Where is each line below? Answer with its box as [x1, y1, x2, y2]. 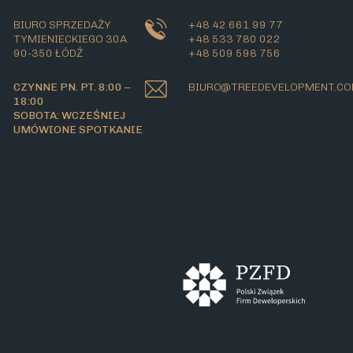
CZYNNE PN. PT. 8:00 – [13, 80, 131, 95]
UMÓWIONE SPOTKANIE [13, 123, 143, 137]
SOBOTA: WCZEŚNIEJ [13, 109, 126, 123]
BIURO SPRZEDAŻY [13, 18, 112, 32]
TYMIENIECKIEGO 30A [13, 32, 128, 46]
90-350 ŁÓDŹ [13, 46, 84, 61]
